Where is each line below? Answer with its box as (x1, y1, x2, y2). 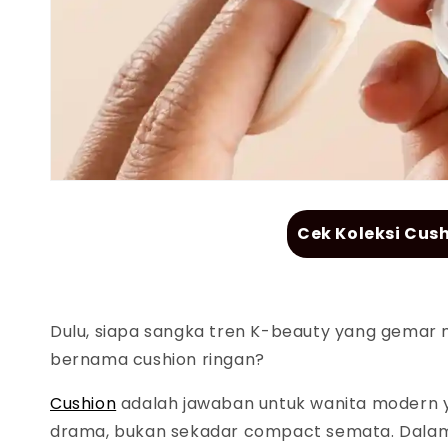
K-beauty (250, 320, 335, 344)
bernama (50, 348, 133, 372)
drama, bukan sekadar (50, 420, 244, 444)
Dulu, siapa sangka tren (50, 320, 251, 344)
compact (243, 420, 327, 444)
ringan (201, 348, 256, 372)
